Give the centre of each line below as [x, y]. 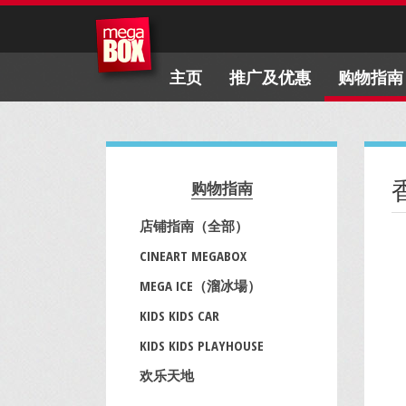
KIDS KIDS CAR [179, 315]
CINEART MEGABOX [193, 256]
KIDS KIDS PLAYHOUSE [202, 345]
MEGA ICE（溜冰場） [200, 285]
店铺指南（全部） [194, 226]
